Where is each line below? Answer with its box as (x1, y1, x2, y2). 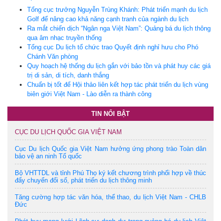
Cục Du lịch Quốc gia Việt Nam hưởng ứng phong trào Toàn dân (15, 145, 206, 152)
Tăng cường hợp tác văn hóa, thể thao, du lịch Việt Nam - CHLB (15, 193, 206, 201)
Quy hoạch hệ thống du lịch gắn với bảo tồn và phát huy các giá (27, 62, 211, 70)
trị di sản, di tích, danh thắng (27, 71, 109, 79)
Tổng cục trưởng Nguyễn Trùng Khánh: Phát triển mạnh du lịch (27, 5, 208, 13)
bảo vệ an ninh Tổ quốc (15, 152, 82, 160)
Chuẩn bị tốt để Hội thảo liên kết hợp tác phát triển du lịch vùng (27, 80, 208, 88)
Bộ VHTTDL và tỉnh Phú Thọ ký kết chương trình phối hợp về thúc (15, 169, 206, 177)
